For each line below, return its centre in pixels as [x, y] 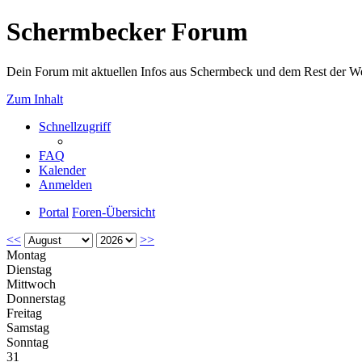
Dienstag [29, 269]
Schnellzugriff [75, 126]
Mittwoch [31, 284]
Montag [26, 255]
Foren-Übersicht [114, 212]
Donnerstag [36, 298]
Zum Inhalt [35, 99]
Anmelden [65, 184]
